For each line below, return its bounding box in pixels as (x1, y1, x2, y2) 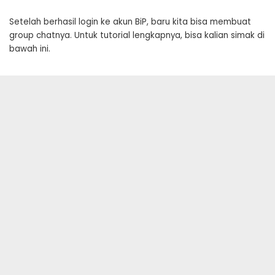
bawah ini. (9, 43, 50, 55)
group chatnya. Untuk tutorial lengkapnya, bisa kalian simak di (9, 29, 265, 42)
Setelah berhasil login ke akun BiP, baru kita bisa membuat (9, 16, 251, 28)
